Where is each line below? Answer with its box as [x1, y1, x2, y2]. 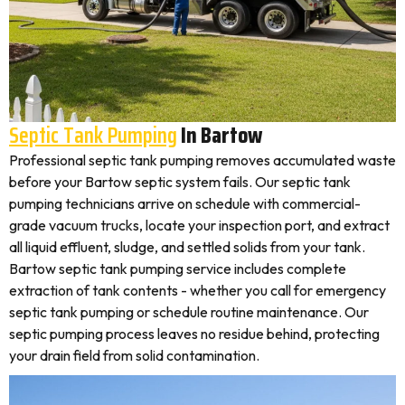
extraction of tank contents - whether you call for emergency [9, 281, 386, 299]
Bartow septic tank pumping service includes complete [9, 259, 346, 278]
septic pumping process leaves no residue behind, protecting [9, 325, 380, 343]
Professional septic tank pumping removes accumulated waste [9, 151, 396, 169]
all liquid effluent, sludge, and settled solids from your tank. [9, 238, 365, 256]
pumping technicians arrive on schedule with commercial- [9, 194, 361, 212]
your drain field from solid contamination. [9, 346, 259, 364]
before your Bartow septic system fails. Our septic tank [9, 173, 351, 191]
